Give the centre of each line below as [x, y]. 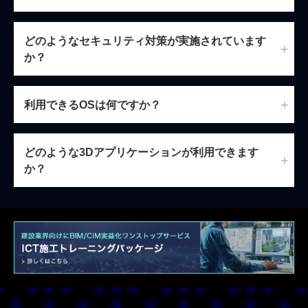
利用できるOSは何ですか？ [92, 104]
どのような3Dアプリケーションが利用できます [141, 152]
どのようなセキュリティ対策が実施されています [145, 40]
